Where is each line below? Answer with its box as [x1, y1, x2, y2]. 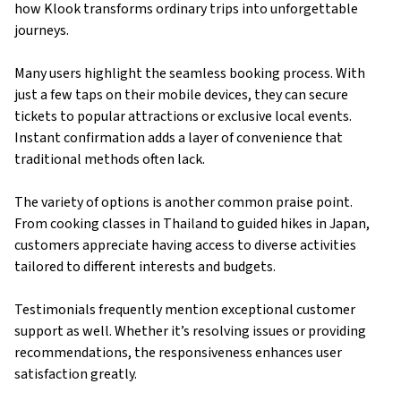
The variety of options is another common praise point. [14, 192, 353, 213]
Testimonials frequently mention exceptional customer [14, 300, 355, 320]
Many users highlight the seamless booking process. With [14, 64, 365, 84]
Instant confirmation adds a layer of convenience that [14, 128, 343, 149]
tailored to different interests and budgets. [14, 257, 276, 277]
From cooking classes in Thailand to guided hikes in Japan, [14, 214, 370, 235]
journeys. [14, 21, 69, 41]
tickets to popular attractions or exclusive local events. [14, 107, 352, 127]
